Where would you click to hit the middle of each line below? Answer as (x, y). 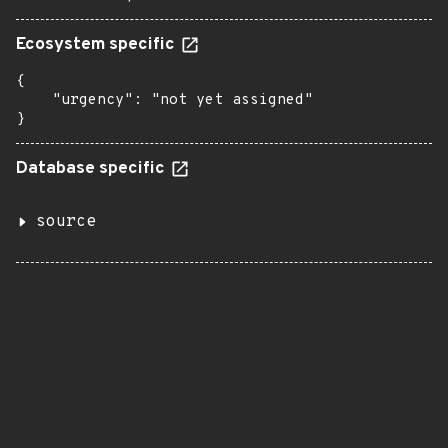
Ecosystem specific (97, 45)
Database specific (92, 169)
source (66, 222)
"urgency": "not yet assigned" (164, 100)
